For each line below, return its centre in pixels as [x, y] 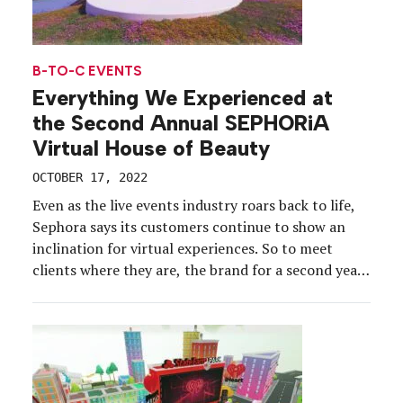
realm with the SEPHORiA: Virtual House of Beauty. [200, 313]
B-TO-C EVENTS [87, 72]
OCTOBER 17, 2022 [90, 178]
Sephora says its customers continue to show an [189, 227]
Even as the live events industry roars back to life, [194, 206]
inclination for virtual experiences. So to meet [183, 249]
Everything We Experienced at [183, 99]
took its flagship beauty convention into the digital [198, 292]
